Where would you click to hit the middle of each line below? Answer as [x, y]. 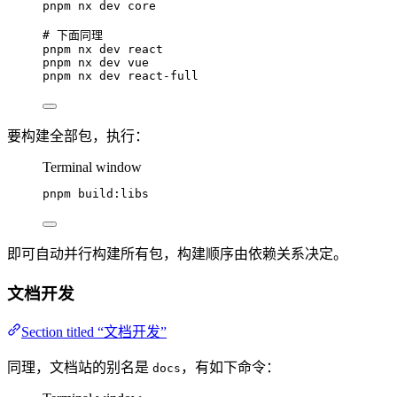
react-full [163, 75]
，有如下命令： [230, 368]
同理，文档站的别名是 [80, 368]
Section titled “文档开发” [94, 332]
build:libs [113, 193]
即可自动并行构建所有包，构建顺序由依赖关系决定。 [177, 253]
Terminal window [92, 167]
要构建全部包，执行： [78, 136]
